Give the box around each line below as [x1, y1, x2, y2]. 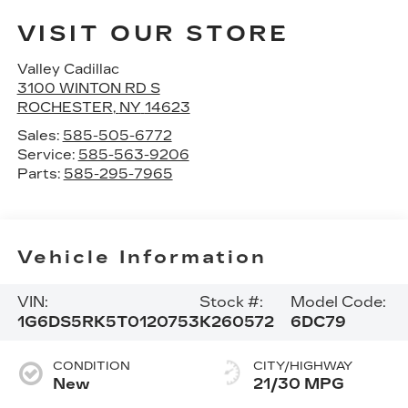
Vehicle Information [16, 246, 267, 269]
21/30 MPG [253, 374, 344, 393]
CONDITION [52, 358, 130, 373]
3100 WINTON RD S [16, 79, 160, 97]
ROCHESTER [16, 98, 113, 116]
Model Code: [291, 292, 387, 311]
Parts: [16, 165, 64, 182]
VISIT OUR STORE [16, 20, 290, 46]
